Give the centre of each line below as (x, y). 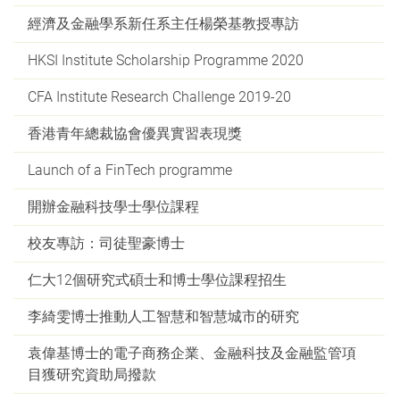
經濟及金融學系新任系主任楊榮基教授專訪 (163, 24)
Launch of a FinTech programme (130, 170)
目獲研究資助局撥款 (92, 375)
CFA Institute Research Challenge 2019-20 (159, 97)
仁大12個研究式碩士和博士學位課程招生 (157, 280)
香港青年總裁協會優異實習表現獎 (135, 133)
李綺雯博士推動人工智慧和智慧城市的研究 (163, 317)
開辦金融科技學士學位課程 (113, 207)
